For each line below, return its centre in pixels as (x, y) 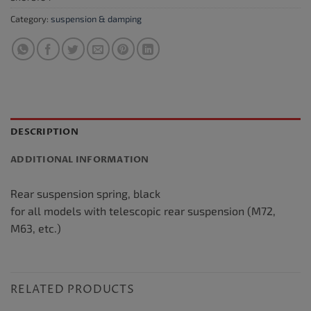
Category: (31, 18)
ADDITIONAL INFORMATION (80, 160)
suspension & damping (96, 18)
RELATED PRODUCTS (73, 290)
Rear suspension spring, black (85, 194)
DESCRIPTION (44, 132)
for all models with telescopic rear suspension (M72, (143, 211)
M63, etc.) (36, 228)
